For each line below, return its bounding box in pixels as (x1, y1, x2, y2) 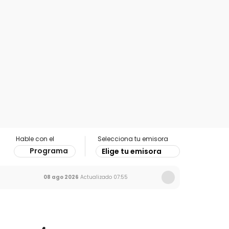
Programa (30, 146, 68, 156)
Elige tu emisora (102, 146, 162, 156)
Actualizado (79, 173, 112, 181)
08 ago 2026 (43, 173, 79, 181)
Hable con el (16, 134, 54, 143)
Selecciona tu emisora (98, 134, 168, 143)
